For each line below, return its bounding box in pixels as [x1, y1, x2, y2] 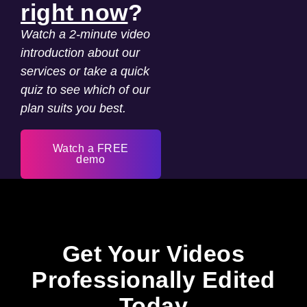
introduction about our [21, 46, 140, 60]
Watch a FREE [52, 143, 129, 154]
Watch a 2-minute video [21, 27, 150, 41]
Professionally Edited [32, 267, 275, 293]
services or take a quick [21, 64, 149, 78]
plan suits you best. [21, 101, 126, 115]
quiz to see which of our [21, 83, 150, 97]
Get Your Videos [62, 241, 245, 267]
